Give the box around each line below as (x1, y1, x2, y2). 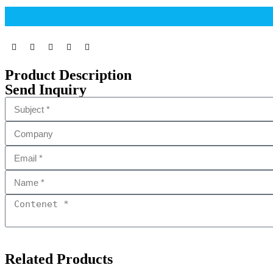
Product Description (5, 67, 132, 83)
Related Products (5, 251, 113, 267)
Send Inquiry (5, 82, 87, 97)
